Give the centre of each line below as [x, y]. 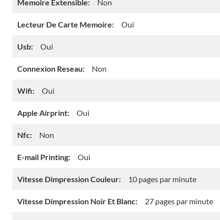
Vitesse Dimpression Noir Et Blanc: [77, 201]
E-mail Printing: [44, 157]
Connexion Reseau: [51, 69]
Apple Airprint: [43, 113]
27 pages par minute [179, 201]
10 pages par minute [162, 179]
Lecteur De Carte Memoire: [66, 25]
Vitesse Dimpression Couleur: [69, 179]
